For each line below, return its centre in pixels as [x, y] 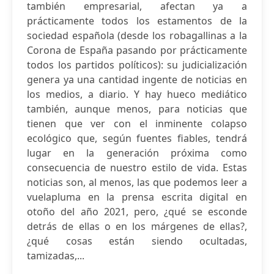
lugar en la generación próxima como [137, 153]
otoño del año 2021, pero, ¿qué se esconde [137, 212]
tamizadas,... [56, 256]
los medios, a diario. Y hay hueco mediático [137, 94]
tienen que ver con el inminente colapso [137, 124]
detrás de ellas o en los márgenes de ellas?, [137, 226]
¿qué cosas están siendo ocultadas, [137, 241]
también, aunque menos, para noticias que [137, 109]
